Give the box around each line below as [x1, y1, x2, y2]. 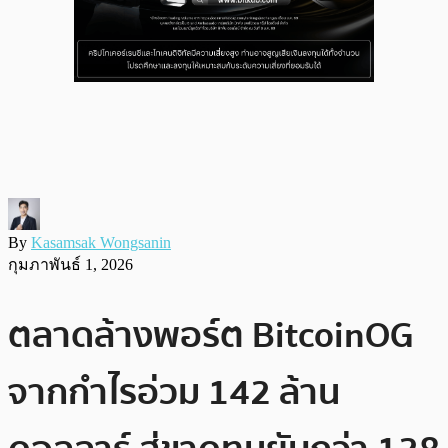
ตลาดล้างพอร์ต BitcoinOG [8, 306, 414, 364]
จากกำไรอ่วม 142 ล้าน [8, 363, 340, 421]
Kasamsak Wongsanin [31, 233, 171, 251]
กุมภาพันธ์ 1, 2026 [8, 255, 133, 273]
